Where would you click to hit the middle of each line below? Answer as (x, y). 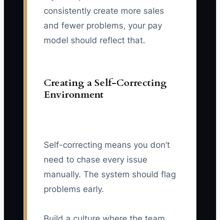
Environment (74, 95)
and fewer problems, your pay (103, 26)
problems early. (74, 189)
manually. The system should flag (110, 175)
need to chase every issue (96, 160)
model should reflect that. (95, 41)
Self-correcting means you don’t (107, 145)
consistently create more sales (104, 11)
